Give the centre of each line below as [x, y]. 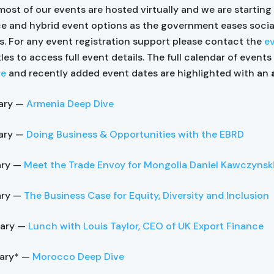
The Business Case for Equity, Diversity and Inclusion [146, 195]
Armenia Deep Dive [70, 104]
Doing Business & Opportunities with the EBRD [135, 134]
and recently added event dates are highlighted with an [139, 73]
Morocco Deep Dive [78, 257]
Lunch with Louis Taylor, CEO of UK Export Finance [146, 226]
